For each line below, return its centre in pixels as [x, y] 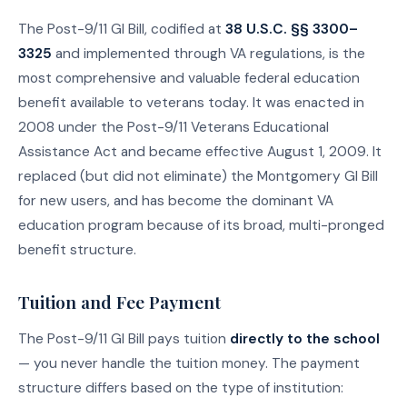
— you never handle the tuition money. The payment [189, 364]
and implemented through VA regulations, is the [208, 54]
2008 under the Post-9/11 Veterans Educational [174, 128]
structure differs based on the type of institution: [181, 388]
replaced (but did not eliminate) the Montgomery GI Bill [198, 177]
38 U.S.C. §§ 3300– [292, 30]
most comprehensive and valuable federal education [189, 79]
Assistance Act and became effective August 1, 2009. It [200, 152]
